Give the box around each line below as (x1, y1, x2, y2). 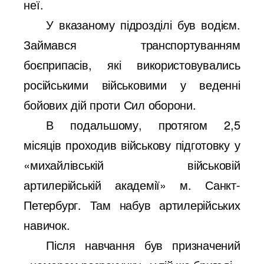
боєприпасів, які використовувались (24, 56, 240, 74)
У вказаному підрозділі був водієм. (46, 16, 240, 34)
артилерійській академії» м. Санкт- (24, 176, 240, 194)
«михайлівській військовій (24, 156, 240, 174)
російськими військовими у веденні (24, 76, 240, 94)
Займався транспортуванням (24, 36, 240, 54)
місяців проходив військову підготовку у (24, 136, 240, 154)
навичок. (24, 216, 70, 234)
